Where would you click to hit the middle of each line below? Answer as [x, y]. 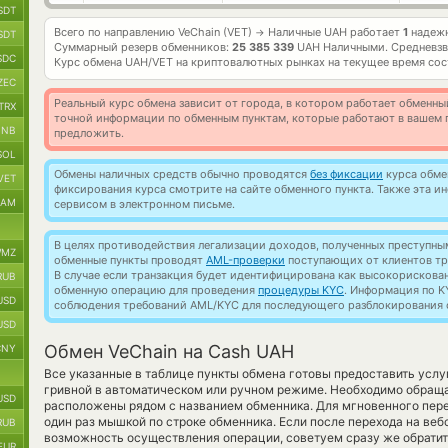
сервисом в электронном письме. [144, 204]
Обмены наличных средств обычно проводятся [182, 174]
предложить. [89, 133]
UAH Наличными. [342, 47]
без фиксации [346, 174]
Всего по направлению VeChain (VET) [154, 32]
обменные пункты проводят [130, 260]
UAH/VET [149, 62]
